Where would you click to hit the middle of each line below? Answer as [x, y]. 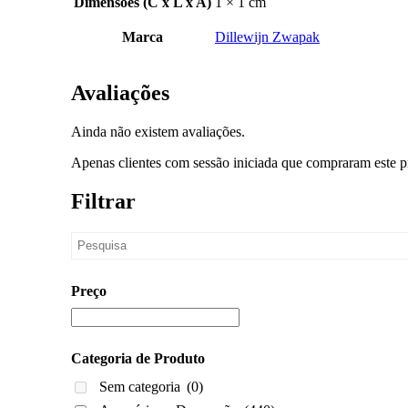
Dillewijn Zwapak [267, 37]
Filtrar [103, 201]
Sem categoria [142, 387]
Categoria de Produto [138, 359]
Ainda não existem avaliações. [158, 132]
